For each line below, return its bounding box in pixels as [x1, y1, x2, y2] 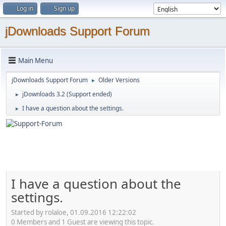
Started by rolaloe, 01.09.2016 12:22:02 [11, 207, 136, 217]
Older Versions [98, 76, 140, 84]
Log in [17, 4, 33, 13]
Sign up [54, 4, 75, 13]
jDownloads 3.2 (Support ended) [22, 90, 112, 98]
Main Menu [18, 55, 53, 65]
